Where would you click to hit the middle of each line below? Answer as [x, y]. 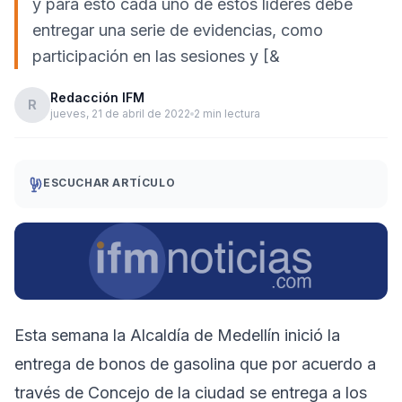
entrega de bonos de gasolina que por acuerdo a [195, 363]
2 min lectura [227, 114]
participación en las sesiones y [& [156, 56]
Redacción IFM [97, 97]
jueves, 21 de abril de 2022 [120, 114]
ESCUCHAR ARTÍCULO [109, 183]
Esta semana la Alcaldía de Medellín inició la [177, 335]
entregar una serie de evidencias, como [178, 30]
